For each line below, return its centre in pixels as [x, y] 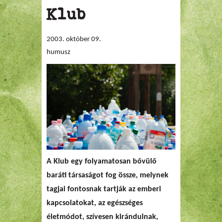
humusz [58, 52]
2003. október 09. [74, 39]
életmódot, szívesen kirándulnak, [102, 217]
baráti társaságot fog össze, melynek [108, 175]
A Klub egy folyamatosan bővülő [102, 161]
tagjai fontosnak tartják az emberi [104, 189]
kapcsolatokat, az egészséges [95, 203]
